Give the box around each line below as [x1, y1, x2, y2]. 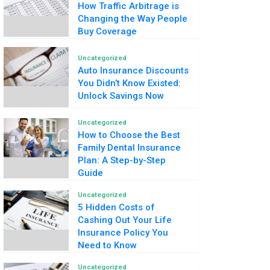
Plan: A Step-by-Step [78, 155, 166, 166]
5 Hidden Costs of [78, 202, 155, 213]
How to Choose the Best [78, 130, 180, 140]
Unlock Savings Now [78, 90, 164, 101]
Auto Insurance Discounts [78, 65, 189, 76]
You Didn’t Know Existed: [78, 78, 181, 89]
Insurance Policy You [78, 227, 168, 238]
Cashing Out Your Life [78, 215, 172, 225]
